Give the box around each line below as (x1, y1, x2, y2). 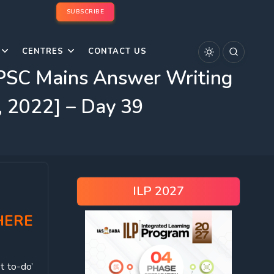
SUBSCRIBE (66, 7, 104, 16)
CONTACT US (88, 46, 147, 57)
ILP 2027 (133, 183, 184, 199)
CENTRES (22, 46, 64, 57)
